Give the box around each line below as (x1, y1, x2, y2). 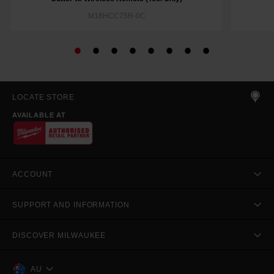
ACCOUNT (12, 169, 53, 179)
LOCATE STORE (12, 92, 75, 102)
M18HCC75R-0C (87, 11, 146, 20)
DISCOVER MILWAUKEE (12, 231, 106, 240)
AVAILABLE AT (12, 111, 66, 119)
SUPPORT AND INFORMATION (12, 200, 130, 209)
